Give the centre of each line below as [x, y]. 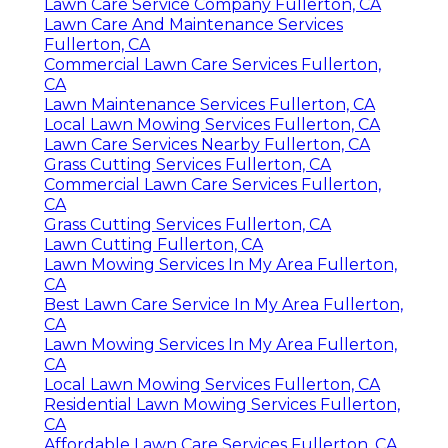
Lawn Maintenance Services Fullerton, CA [209, 105]
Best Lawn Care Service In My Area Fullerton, [223, 305]
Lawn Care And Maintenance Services [193, 25]
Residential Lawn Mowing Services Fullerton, [222, 405]
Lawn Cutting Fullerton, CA [153, 245]
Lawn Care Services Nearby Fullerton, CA [207, 145]
